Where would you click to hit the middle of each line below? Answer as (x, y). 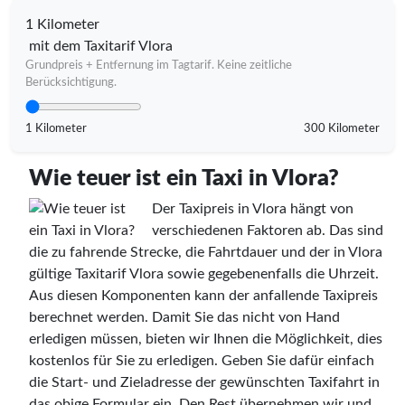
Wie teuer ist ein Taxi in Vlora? (184, 178)
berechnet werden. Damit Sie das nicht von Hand (184, 317)
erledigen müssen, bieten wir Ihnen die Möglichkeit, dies (206, 339)
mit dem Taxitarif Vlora (101, 46)
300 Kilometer (342, 128)
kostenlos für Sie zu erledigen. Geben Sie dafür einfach (202, 360)
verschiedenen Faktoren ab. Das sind (268, 230)
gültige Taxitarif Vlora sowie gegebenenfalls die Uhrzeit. (204, 273)
